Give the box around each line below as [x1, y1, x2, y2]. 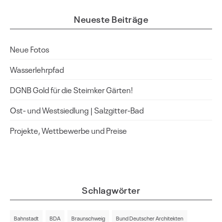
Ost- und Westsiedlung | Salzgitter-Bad [10, 105, 144, 115]
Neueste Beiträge [74, 13, 148, 25]
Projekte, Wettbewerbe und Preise [10, 125, 127, 136]
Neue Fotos [10, 44, 49, 55]
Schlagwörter [82, 184, 140, 196]
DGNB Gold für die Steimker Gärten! [10, 84, 133, 95]
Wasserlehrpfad [10, 64, 64, 75]
